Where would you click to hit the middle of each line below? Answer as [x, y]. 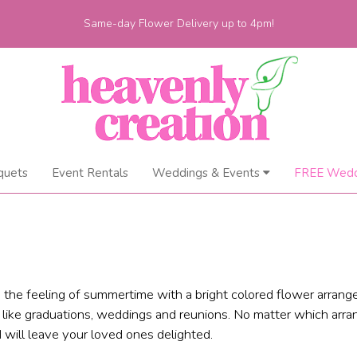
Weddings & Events [206, 173]
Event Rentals [90, 173]
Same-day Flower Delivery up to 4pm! [178, 24]
